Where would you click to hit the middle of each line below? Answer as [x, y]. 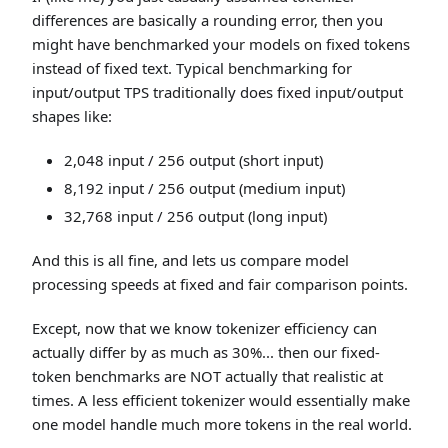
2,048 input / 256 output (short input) [193, 160]
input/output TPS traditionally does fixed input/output [217, 92]
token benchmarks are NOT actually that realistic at [207, 376]
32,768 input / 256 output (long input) [195, 216]
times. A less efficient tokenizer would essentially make [221, 400]
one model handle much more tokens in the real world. [222, 424]
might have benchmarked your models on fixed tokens [221, 44]
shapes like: [72, 116]
